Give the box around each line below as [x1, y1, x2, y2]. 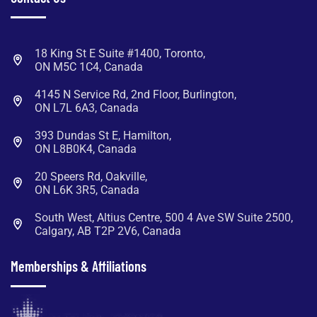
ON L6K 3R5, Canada [35, 183, 139, 197]
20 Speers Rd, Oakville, [35, 170, 147, 184]
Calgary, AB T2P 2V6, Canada [35, 224, 181, 238]
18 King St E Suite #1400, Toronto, [35, 47, 205, 61]
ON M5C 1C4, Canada [35, 60, 143, 74]
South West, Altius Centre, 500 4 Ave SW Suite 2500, [35, 211, 293, 225]
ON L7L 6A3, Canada [35, 101, 139, 115]
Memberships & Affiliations [11, 258, 146, 275]
